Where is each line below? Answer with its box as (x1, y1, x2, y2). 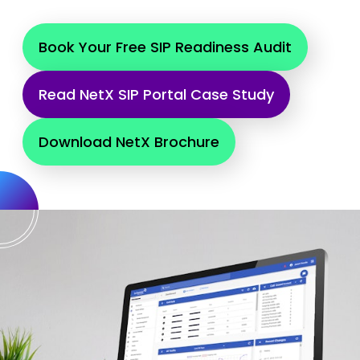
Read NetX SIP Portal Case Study (38, 84, 274, 105)
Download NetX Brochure (38, 132, 219, 153)
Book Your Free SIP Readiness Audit (38, 37, 292, 58)
